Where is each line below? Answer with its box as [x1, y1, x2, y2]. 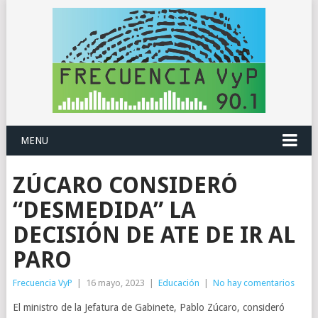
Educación [158, 278, 199, 288]
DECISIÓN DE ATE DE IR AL [12, 221, 295, 248]
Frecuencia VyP [12, 278, 72, 288]
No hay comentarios [212, 278, 295, 288]
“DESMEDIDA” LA [12, 197, 196, 224]
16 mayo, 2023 [85, 278, 145, 288]
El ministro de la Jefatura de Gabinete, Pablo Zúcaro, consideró [12, 302, 285, 313]
